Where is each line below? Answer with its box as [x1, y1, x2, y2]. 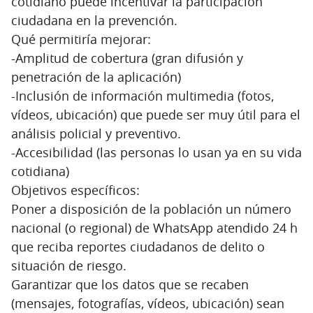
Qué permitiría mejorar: [11, 30, 151, 48]
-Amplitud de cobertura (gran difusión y [11, 49, 243, 66]
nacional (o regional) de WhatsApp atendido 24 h [11, 219, 298, 236]
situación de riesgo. [11, 256, 126, 274]
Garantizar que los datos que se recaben [11, 275, 249, 293]
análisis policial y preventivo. [11, 124, 181, 142]
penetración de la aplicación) [11, 68, 181, 85]
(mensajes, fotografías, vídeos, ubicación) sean [11, 294, 284, 312]
